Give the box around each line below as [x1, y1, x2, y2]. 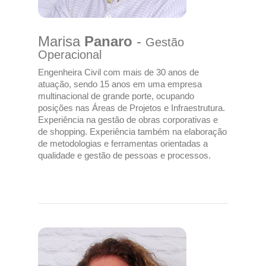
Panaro [84, 33, 132, 49]
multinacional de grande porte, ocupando [38, 91, 194, 101]
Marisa [38, 33, 84, 49]
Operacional [38, 48, 102, 61]
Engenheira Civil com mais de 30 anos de [38, 67, 199, 77]
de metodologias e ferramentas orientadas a [38, 138, 208, 148]
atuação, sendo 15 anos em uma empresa [38, 79, 202, 89]
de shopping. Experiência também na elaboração [38, 126, 227, 137]
